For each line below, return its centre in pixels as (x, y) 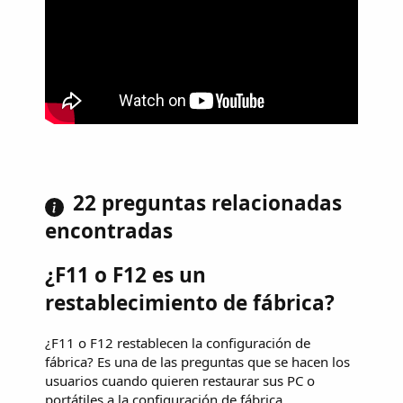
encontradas (109, 230)
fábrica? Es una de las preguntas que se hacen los (197, 362)
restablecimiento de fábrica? (190, 303)
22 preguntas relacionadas (207, 202)
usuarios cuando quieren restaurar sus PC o (180, 381)
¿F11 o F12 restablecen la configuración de (178, 343)
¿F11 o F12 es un (125, 275)
